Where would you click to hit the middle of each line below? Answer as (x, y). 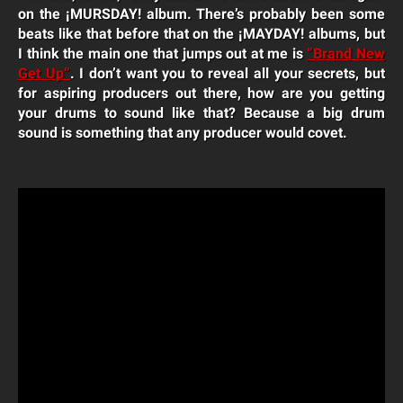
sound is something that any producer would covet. (183, 133)
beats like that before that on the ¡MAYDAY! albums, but (201, 34)
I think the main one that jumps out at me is (163, 54)
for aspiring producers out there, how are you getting (201, 94)
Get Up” (44, 74)
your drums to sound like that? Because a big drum (201, 113)
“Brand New (346, 54)
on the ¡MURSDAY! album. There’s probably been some (201, 14)
